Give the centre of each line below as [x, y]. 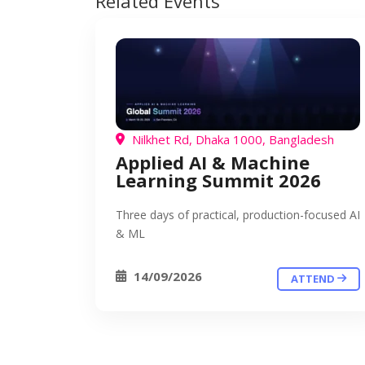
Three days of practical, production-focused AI [238, 215]
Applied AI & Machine [213, 162]
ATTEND [314, 279]
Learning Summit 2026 [218, 180]
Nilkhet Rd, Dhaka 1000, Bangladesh [231, 139]
